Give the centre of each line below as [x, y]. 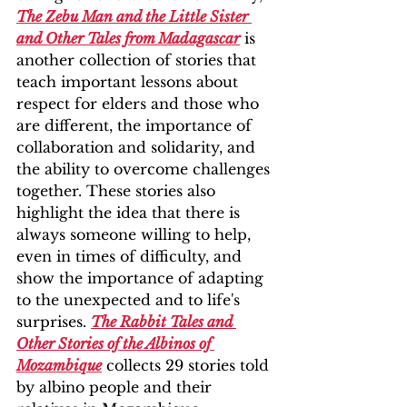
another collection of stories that [139, 60]
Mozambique [59, 365]
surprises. [54, 322]
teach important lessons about [129, 82]
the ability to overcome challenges [145, 169]
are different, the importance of [136, 125]
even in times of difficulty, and [131, 256]
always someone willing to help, [136, 234]
